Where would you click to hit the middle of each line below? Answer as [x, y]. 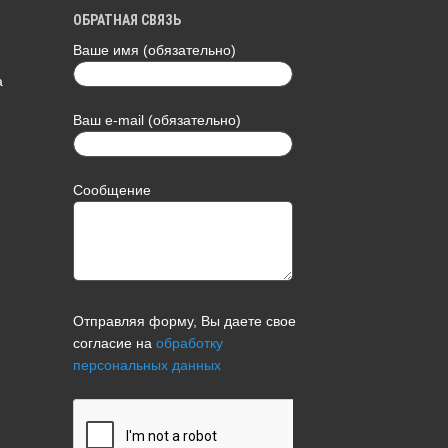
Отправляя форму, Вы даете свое [185, 320]
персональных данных [147, 364]
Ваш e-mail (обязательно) [157, 120]
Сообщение [112, 190]
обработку [190, 342]
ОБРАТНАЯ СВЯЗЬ [127, 19]
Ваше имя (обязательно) [155, 50]
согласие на [115, 342]
